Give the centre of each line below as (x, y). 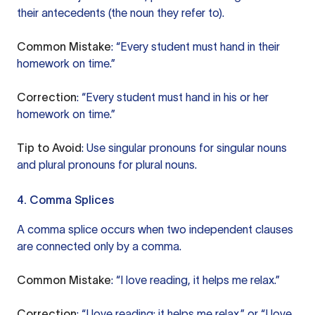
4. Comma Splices (65, 200)
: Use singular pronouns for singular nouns (184, 148)
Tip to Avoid (49, 148)
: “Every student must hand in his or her (173, 97)
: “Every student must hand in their (195, 46)
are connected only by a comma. (99, 246)
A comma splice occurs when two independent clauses (155, 229)
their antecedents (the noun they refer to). (121, 13)
